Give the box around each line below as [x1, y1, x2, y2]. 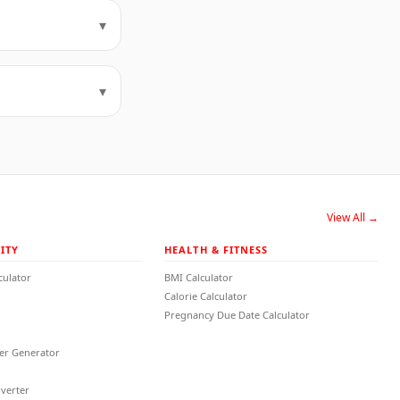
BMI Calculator [164, 271, 233, 284]
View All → [327, 210, 379, 225]
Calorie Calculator [164, 289, 247, 303]
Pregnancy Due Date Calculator [164, 308, 310, 321]
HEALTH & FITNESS [164, 243, 269, 256]
